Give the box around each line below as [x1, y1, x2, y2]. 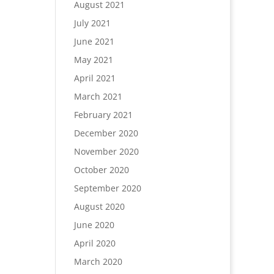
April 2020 [73, 237, 116, 249]
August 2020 [73, 201, 125, 212]
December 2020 [73, 127, 138, 139]
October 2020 [73, 164, 129, 176]
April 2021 [73, 72, 116, 84]
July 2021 [73, 17, 111, 29]
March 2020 [73, 256, 122, 267]
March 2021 [73, 91, 122, 102]
